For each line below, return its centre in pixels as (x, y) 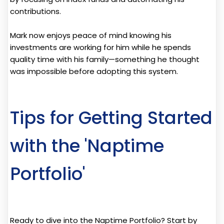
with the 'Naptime (87, 145)
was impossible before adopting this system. (94, 71)
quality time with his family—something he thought (105, 59)
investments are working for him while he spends (100, 47)
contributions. (35, 11)
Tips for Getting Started (111, 117)
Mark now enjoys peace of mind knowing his (91, 35)
